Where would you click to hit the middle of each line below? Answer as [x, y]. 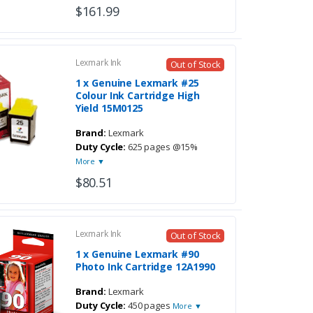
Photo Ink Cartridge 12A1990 [145, 267]
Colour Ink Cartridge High [138, 96]
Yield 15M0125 [109, 108]
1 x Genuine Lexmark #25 [137, 83]
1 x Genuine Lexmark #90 [137, 254]
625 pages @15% [162, 147]
